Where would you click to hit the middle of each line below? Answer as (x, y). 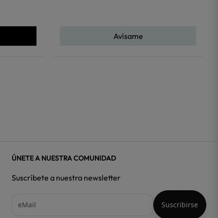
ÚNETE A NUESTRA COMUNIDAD (64, 158)
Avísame (128, 36)
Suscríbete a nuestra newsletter (66, 177)
